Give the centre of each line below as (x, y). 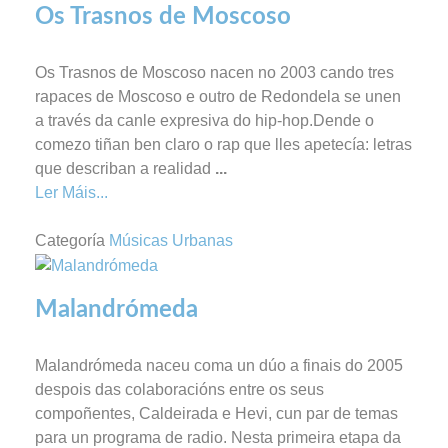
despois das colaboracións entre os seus (179, 390)
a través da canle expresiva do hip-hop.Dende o (204, 121)
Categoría (70, 241)
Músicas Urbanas (171, 241)
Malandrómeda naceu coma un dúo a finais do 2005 (219, 366)
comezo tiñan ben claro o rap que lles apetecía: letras (223, 145)
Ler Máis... (71, 193)
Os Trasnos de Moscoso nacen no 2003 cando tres (214, 73)
